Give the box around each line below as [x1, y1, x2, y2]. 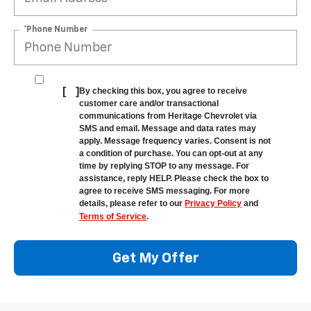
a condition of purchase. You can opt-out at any [79, 149, 263, 159]
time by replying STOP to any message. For [79, 161, 249, 171]
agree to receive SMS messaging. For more [79, 186, 250, 196]
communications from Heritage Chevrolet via [79, 111, 257, 121]
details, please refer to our [79, 199, 185, 209]
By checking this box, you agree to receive [79, 86, 247, 96]
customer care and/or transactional [79, 99, 219, 109]
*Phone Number [24, 25, 88, 34]
